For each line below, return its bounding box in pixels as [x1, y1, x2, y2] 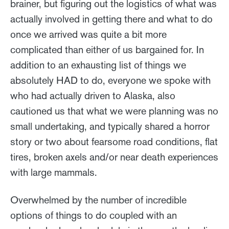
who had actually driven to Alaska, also [10, 89, 175, 102]
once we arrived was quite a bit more [10, 28, 167, 40]
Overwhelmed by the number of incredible [10, 194, 187, 206]
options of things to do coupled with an [10, 209, 177, 221]
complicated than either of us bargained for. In [10, 43, 204, 56]
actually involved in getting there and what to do [10, 13, 213, 25]
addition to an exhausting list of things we [10, 59, 186, 71]
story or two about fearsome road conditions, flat [10, 135, 218, 148]
